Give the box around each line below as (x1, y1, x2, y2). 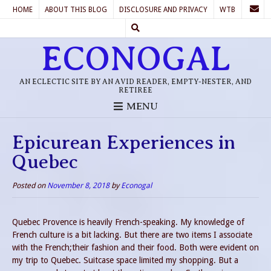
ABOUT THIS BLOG (45, 5, 107, 14)
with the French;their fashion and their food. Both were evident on (12, 242, 259, 252)
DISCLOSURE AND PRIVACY (119, 5, 207, 14)
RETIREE (119, 86, 152, 94)
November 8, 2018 (47, 180, 109, 190)
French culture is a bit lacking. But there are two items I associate (12, 229, 252, 240)
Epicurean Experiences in (12, 131, 235, 153)
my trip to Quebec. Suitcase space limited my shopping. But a (12, 255, 238, 265)
